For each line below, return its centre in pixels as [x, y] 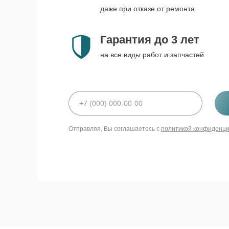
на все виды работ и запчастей [152, 55]
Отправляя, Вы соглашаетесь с [115, 129]
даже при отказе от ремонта [147, 9]
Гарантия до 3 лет [150, 40]
